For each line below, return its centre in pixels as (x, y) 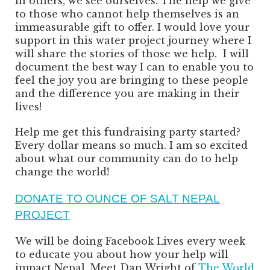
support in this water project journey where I (133, 41)
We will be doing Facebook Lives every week (130, 241)
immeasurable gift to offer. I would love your (132, 27)
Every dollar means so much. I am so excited (131, 146)
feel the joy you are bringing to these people (132, 80)
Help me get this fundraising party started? (128, 132)
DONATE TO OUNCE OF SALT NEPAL (118, 199)
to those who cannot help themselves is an (127, 14)
